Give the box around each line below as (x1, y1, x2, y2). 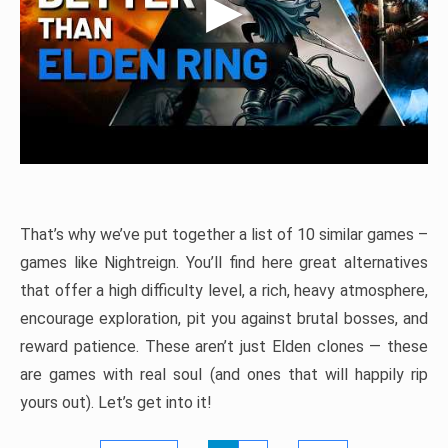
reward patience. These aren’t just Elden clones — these (20, 337, 428, 356)
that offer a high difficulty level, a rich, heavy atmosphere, (20, 281, 428, 300)
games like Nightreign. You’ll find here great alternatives (20, 253, 428, 272)
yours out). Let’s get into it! (20, 393, 212, 412)
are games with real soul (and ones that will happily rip (20, 365, 428, 384)
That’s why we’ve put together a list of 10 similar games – (20, 225, 428, 244)
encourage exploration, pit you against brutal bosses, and (20, 309, 428, 328)
